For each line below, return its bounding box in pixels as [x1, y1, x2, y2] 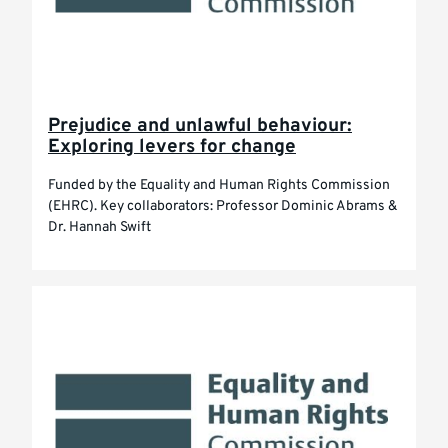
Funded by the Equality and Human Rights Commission [48, 176, 390, 195]
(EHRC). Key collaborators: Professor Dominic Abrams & [48, 197, 397, 216]
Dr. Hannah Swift [48, 218, 151, 237]
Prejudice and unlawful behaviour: [48, 114, 352, 138]
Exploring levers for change [48, 135, 296, 159]
